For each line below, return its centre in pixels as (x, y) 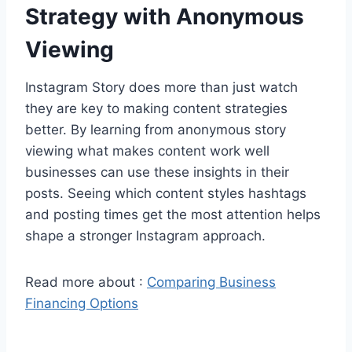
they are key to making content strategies (156, 108)
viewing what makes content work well (147, 150)
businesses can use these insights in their (157, 172)
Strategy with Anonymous (165, 16)
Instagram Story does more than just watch (161, 87)
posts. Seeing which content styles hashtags (166, 193)
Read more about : (86, 282)
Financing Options (82, 303)
